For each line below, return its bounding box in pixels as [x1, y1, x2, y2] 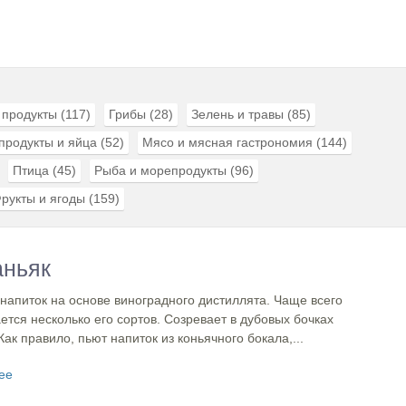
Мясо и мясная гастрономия [142, 135, 313, 150]
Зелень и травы [191, 107, 284, 121]
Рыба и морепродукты [94, 163, 227, 178]
